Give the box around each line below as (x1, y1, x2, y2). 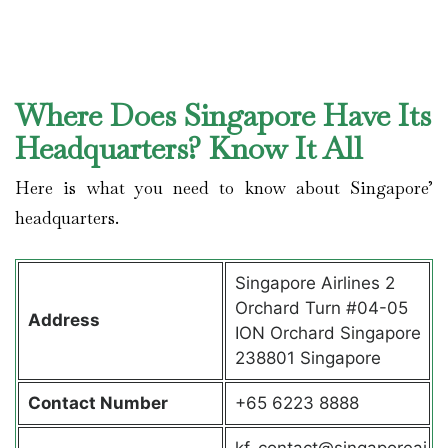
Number (99, 392, 168, 413)
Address (27, 309, 104, 330)
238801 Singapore (234, 347, 381, 368)
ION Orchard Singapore (234, 322, 421, 343)
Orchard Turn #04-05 (234, 297, 408, 318)
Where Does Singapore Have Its (15, 96, 431, 136)
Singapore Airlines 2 (234, 272, 395, 293)
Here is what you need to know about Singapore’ (15, 177, 433, 200)
